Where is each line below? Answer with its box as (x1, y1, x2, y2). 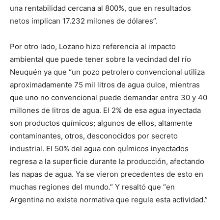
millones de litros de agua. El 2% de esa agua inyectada (10, 106, 201, 115)
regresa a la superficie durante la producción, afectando (10, 157, 204, 166)
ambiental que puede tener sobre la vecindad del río (10, 55, 191, 64)
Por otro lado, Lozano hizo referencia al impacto (10, 42, 176, 51)
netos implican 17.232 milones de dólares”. (10, 16, 158, 26)
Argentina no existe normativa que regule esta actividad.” (10, 195, 208, 204)
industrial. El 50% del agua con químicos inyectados (10, 144, 189, 153)
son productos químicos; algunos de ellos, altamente (10, 118, 192, 128)
